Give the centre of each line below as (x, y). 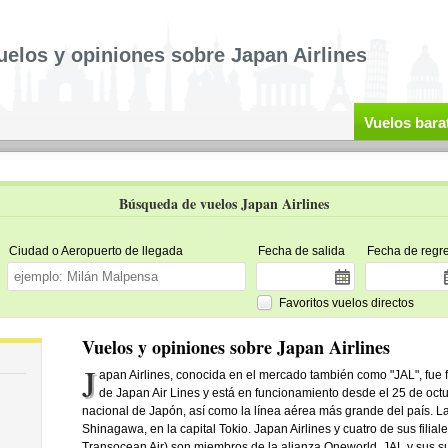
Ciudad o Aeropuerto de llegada (95, 251)
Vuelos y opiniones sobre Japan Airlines (235, 347)
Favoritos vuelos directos (346, 302)
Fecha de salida (301, 251)
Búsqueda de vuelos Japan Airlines (224, 203)
